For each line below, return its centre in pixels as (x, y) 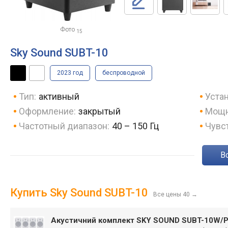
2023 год (70, 73)
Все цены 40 (172, 194)
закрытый (99, 111)
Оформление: (47, 111)
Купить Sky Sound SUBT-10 (79, 193)
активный (59, 96)
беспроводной (124, 73)
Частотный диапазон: (64, 126)
